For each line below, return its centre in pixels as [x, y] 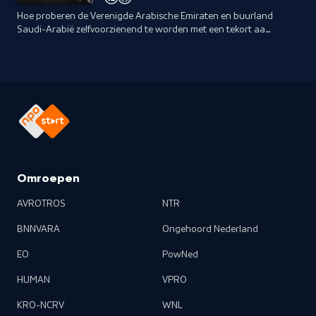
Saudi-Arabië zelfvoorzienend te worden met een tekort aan [144, 30]
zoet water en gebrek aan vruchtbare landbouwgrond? [134, 43]
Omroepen [48, 179]
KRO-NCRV [41, 305]
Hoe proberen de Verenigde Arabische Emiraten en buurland [145, 16]
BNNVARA [38, 229]
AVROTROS [41, 204]
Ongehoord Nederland [210, 229]
